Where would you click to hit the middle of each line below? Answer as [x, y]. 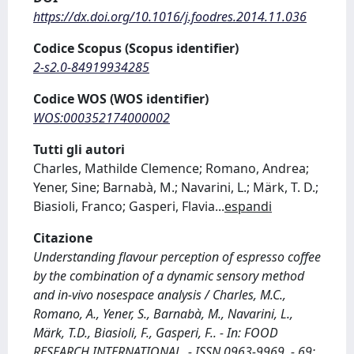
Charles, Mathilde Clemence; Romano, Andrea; [171, 168]
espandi [248, 206]
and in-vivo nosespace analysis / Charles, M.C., [160, 295]
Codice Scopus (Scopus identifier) [136, 48]
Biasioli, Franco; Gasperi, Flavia [124, 206]
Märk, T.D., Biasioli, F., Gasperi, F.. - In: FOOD [156, 333]
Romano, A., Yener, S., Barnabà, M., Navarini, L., [163, 314]
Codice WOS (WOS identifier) [121, 99]
